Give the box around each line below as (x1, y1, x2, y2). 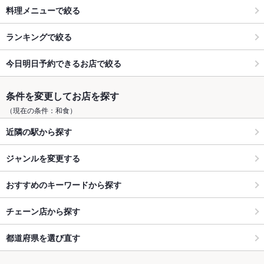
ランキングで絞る (6, 30, 72, 42)
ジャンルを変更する (6, 151, 80, 164)
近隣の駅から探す (6, 125, 72, 137)
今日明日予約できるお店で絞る (6, 57, 121, 69)
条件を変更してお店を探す (6, 89, 119, 103)
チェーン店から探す (6, 204, 80, 217)
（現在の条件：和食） (6, 105, 77, 115)
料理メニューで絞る (6, 4, 80, 16)
